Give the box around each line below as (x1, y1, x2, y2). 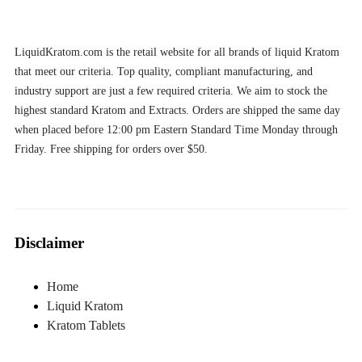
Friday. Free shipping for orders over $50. (15, 143, 208, 156)
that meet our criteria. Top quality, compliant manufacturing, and (15, 65, 313, 78)
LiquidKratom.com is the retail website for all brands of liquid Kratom (15, 46, 339, 59)
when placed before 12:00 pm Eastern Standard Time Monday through (15, 124, 338, 137)
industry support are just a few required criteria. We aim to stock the (15, 85, 327, 98)
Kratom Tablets (47, 318, 125, 332)
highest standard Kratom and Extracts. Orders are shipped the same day (15, 104, 340, 117)
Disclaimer (15, 234, 84, 251)
